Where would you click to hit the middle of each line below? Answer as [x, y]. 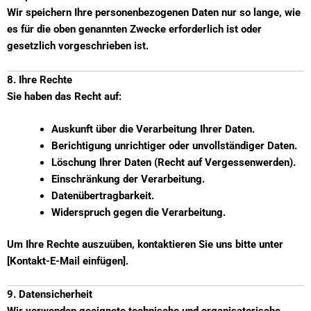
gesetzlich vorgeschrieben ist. [78, 46]
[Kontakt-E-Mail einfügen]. [68, 261]
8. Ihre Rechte [40, 79]
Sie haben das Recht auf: [64, 96]
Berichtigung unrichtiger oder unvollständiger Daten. [174, 146]
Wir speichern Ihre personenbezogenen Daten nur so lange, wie [154, 13]
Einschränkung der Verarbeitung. [128, 179]
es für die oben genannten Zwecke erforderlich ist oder [134, 30]
